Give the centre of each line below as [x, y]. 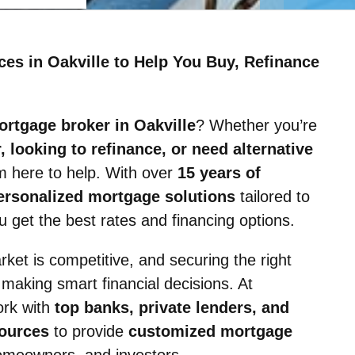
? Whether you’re [256, 125]
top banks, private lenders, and [172, 307]
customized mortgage [210, 331]
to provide [89, 331]
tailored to [273, 197]
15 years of [219, 173]
